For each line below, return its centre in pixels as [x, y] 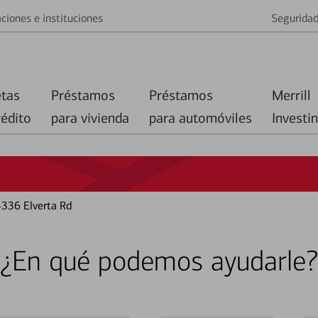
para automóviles [201, 118]
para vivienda [90, 118]
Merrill [291, 95]
